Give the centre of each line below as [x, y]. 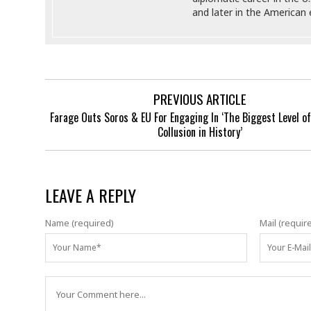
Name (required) [79, 223]
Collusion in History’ [200, 132]
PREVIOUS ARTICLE [200, 99]
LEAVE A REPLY [90, 195]
